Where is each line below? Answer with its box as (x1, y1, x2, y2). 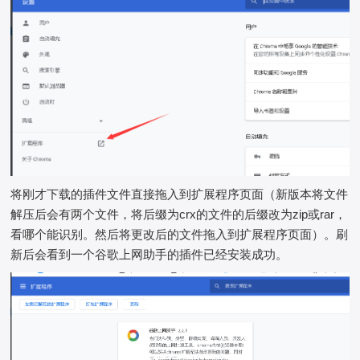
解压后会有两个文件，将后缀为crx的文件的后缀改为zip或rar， (10, 207, 347, 221)
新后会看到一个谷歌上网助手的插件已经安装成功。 (10, 247, 288, 261)
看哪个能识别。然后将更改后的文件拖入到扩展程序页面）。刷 (10, 227, 349, 241)
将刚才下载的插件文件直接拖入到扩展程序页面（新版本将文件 (10, 186, 349, 201)
